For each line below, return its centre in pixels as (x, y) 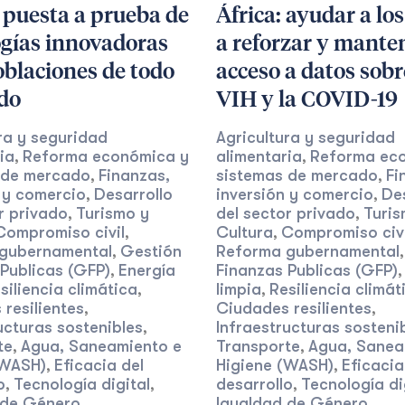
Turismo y (112, 213)
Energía (146, 270)
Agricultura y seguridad (306, 137)
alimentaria (259, 156)
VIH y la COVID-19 (307, 100)
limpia (239, 289)
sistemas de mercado (297, 175)
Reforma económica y (105, 156)
